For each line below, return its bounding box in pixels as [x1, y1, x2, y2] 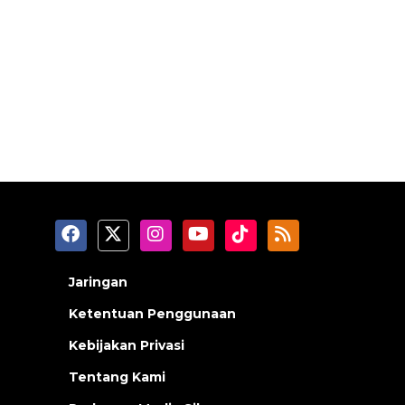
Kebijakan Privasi [69, 337, 184, 354]
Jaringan [69, 274, 127, 291]
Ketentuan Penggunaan [69, 306, 236, 323]
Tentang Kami [69, 369, 165, 386]
